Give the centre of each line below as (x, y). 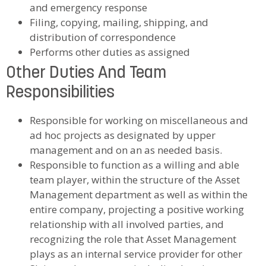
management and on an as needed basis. (126, 150)
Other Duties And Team (86, 73)
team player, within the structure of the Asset (135, 179)
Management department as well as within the (139, 194)
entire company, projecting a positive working (137, 209)
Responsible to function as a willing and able (134, 164)
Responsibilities (60, 93)
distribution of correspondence (103, 37)
